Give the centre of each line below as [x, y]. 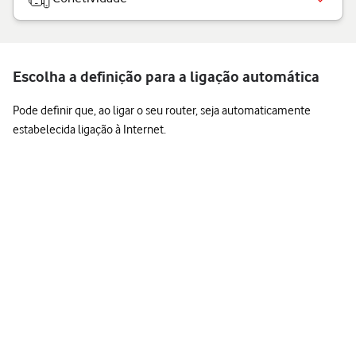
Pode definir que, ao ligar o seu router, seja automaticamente [162, 110]
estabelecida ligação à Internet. [89, 129]
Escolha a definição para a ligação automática [166, 76]
